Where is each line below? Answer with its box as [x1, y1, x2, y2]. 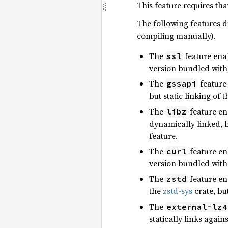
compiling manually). [137, 30, 215, 41]
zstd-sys [163, 185, 192, 197]
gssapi [166, 78, 197, 89]
